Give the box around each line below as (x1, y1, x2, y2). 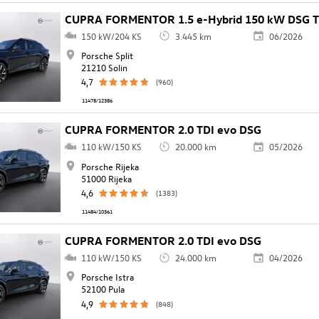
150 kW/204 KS (80, 29, 142, 42)
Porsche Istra (80, 271, 134, 283)
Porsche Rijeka (80, 159, 139, 172)
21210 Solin (80, 61, 127, 74)
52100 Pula (80, 283, 125, 296)
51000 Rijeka (80, 172, 132, 184)
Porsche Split (80, 49, 133, 62)
